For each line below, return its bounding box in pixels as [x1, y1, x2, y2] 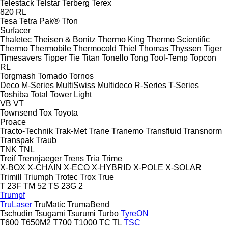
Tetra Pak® [19, 16, 60, 25]
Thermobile [30, 44, 71, 53]
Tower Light [50, 90, 92, 99]
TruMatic [34, 199, 65, 209]
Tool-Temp [150, 53, 188, 62]
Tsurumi [67, 209, 96, 218]
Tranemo [111, 126, 144, 135]
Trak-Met [55, 126, 87, 135]
